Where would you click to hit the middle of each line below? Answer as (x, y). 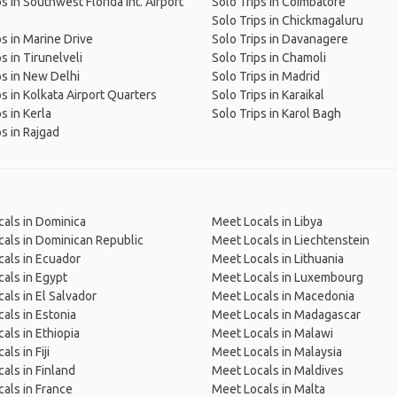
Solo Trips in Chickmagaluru (288, 20)
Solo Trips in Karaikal (268, 95)
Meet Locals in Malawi (272, 333)
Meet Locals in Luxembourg (288, 277)
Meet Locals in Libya (267, 222)
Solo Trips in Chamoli (269, 58)
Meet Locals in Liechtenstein (291, 240)
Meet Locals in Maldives (278, 370)
